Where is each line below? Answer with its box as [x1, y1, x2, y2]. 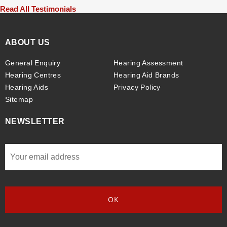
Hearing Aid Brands [113, 71, 179, 80]
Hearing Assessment [113, 59, 183, 67]
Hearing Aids [5, 83, 49, 92]
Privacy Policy [113, 83, 161, 92]
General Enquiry [5, 59, 61, 67]
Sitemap [5, 95, 33, 104]
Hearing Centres [5, 71, 61, 80]
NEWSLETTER [5, 117, 65, 126]
